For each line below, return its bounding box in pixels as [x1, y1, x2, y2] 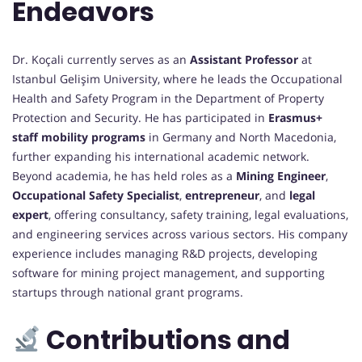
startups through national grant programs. [12, 284, 243, 300]
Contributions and [41, 322, 291, 359]
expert [12, 206, 48, 222]
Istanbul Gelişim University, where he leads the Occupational [12, 70, 343, 86]
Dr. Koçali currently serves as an [12, 51, 190, 67]
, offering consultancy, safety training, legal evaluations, [48, 206, 348, 222]
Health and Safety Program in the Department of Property [12, 90, 324, 106]
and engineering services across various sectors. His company [12, 225, 347, 242]
